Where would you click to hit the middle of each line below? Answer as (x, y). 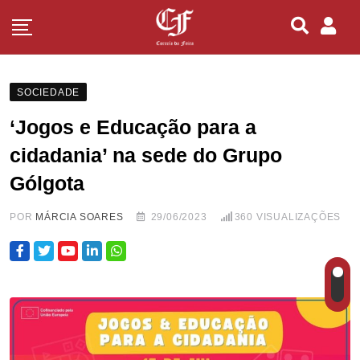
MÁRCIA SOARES (80, 217)
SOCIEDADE (49, 93)
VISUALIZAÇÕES (297, 217)
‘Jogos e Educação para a (133, 127)
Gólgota (47, 184)
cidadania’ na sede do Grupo (146, 155)
